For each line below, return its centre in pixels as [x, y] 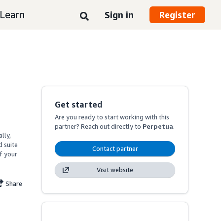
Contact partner [115, 148]
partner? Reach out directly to [99, 126]
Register [177, 15]
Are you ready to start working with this [112, 117]
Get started [79, 104]
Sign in [119, 15]
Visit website [115, 170]
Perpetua [158, 126]
